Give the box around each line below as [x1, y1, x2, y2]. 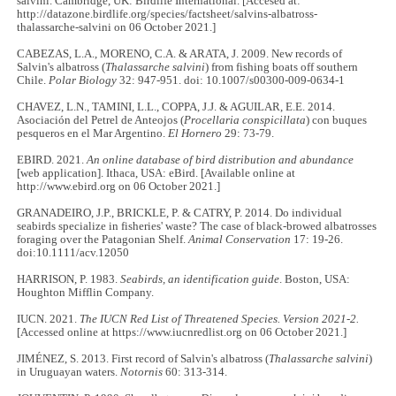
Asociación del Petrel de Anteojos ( [17, 113, 185, 126]
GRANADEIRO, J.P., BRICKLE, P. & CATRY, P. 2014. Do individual [17, 206, 343, 219]
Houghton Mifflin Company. [17, 286, 155, 299]
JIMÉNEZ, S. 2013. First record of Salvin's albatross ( [17, 352, 270, 365]
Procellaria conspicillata [184, 113, 307, 126]
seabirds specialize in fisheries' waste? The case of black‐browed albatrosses [17, 219, 377, 232]
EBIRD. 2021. [17, 153, 88, 166]
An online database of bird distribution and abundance [87, 153, 354, 166]
